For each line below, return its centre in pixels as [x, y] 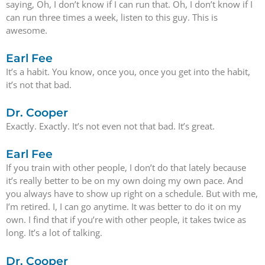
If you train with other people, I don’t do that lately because [126, 168]
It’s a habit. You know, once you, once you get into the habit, [128, 71]
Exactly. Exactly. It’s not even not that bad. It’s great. [110, 126]
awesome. [27, 30]
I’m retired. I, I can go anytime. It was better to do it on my [124, 207]
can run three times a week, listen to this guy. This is [112, 17]
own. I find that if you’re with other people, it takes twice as [126, 220]
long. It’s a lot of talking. [54, 233]
